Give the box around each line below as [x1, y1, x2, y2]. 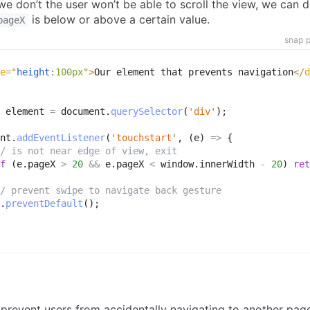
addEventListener [17, 132, 105, 144]
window [155, 158, 194, 170]
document [55, 106, 105, 118]
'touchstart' [111, 132, 177, 144]
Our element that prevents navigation [94, 66, 293, 78]
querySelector [111, 106, 183, 118]
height [17, 66, 50, 78]
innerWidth [199, 158, 260, 170]
